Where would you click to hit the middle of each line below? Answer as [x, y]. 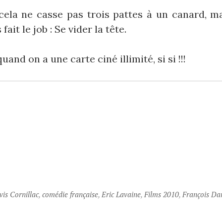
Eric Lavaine [121, 194]
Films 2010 [161, 194]
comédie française [70, 194]
